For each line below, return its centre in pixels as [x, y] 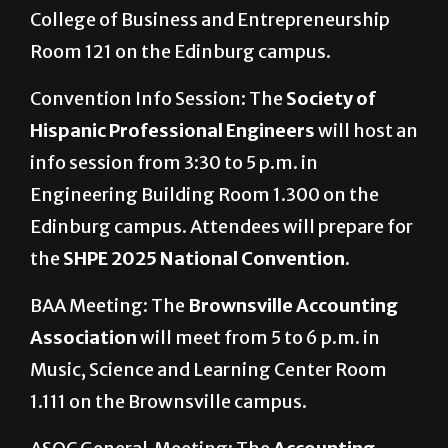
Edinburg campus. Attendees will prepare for [221, 227]
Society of [331, 99]
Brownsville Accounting [293, 306]
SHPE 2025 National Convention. [206, 259]
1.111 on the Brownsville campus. [168, 402]
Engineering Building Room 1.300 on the [204, 195]
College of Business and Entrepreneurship [210, 20]
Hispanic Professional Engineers [174, 131]
